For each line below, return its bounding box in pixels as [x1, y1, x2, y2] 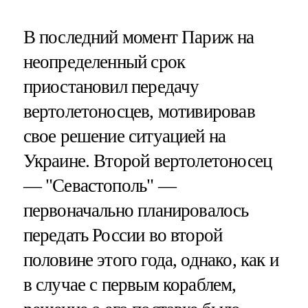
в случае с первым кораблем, [23, 274, 236, 296]
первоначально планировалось [23, 200, 249, 221]
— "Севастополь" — [23, 175, 176, 197]
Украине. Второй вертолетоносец [23, 151, 272, 172]
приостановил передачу [23, 76, 199, 98]
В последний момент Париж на [23, 27, 254, 48]
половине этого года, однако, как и [23, 250, 278, 271]
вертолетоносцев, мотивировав [23, 101, 255, 122]
